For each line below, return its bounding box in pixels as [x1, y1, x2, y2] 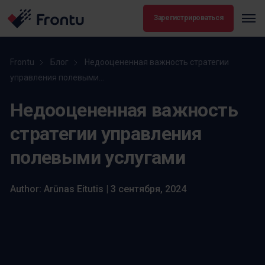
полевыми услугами [10, 146, 186, 169]
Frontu [10, 57, 34, 67]
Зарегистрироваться [153, 14, 224, 22]
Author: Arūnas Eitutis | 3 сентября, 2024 [10, 183, 186, 195]
